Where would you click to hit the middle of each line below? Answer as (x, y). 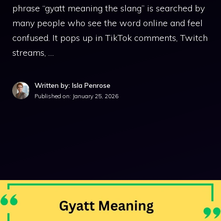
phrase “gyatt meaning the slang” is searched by (109, 8)
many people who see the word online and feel (108, 23)
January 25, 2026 (95, 96)
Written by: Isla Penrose (73, 85)
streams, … (33, 53)
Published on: (54, 96)
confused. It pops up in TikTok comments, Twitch (110, 38)
